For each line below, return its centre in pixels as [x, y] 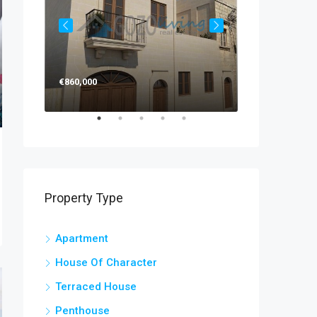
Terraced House [96, 287]
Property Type [84, 198]
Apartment [82, 239]
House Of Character [106, 263]
